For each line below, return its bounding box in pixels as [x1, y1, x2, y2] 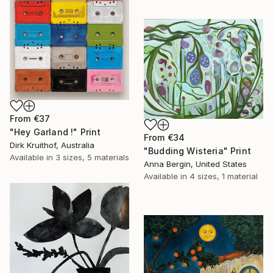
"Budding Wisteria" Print [144, 146, 251, 157]
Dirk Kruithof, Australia [10, 140, 94, 150]
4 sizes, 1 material [190, 171, 258, 182]
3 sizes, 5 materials [55, 152, 129, 162]
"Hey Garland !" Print [10, 126, 101, 137]
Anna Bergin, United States [144, 159, 247, 169]
